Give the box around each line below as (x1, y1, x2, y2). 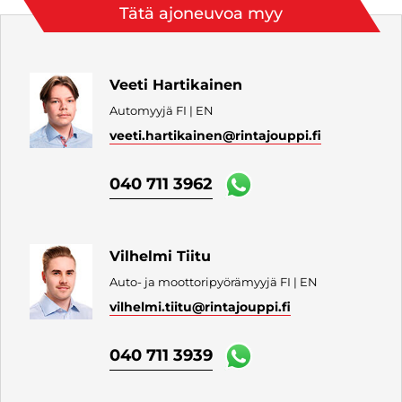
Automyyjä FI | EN (109, 102, 214, 118)
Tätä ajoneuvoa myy (119, 4, 283, 24)
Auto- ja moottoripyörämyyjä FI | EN (109, 274, 319, 289)
